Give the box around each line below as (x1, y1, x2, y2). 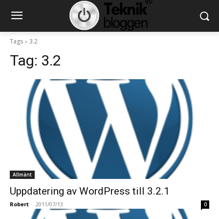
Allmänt (13, 171, 32, 178)
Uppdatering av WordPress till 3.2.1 (10, 185, 170, 197)
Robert (10, 200, 29, 208)
